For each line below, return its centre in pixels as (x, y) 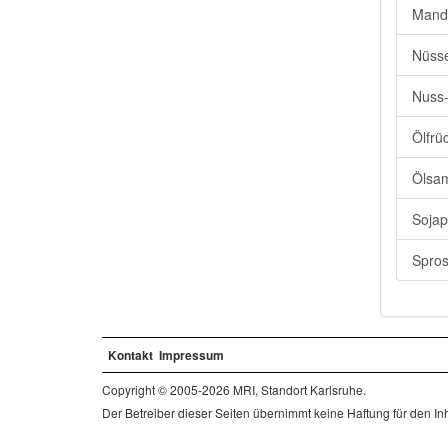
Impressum (191, 354)
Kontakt (130, 354)
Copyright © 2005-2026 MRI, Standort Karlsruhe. (234, 389)
